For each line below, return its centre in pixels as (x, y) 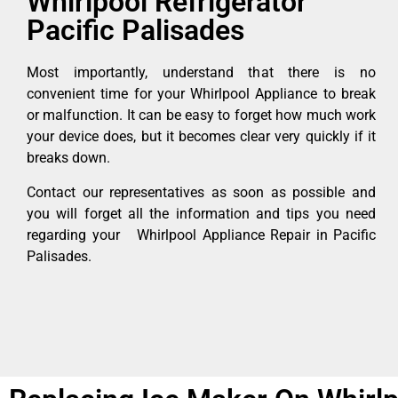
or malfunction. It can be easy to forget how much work (201, 115)
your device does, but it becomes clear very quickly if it (201, 137)
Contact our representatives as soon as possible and (201, 192)
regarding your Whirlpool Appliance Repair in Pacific (201, 235)
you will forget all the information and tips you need (201, 213)
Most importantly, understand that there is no (201, 73)
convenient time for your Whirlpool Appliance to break (201, 94)
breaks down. (68, 158)
